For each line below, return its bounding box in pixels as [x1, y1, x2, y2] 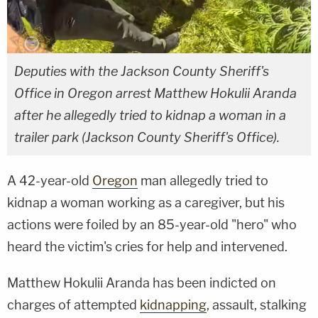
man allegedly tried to [138, 172, 268, 188]
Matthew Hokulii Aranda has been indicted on [7, 275, 276, 290]
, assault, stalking [207, 297, 307, 312]
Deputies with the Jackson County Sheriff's [14, 63, 269, 79]
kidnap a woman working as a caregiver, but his [7, 194, 285, 210]
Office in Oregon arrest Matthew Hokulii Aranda [14, 85, 297, 101]
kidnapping [140, 297, 207, 312]
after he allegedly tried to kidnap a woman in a [14, 107, 286, 123]
